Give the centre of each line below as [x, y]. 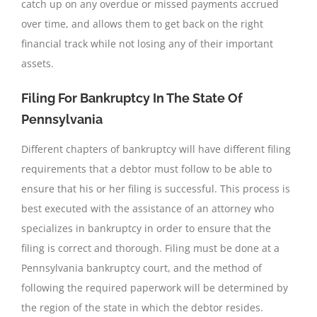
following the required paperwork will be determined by [155, 287]
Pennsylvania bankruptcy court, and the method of [142, 267]
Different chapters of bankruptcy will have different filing [156, 149]
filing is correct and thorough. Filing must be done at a [150, 248]
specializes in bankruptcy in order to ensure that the [146, 228]
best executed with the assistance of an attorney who [148, 208]
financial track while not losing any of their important [147, 44]
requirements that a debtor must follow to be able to [146, 168]
